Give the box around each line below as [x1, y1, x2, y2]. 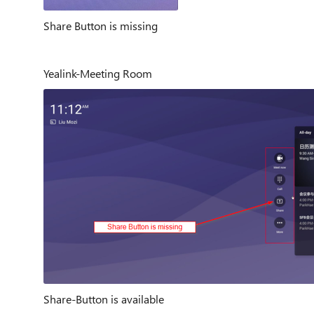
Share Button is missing [43, 18, 158, 33]
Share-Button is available [43, 292, 164, 306]
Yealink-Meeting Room [43, 66, 152, 81]
